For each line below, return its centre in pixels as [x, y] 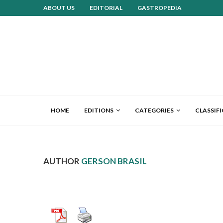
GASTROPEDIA [160, 8]
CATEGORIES [154, 110]
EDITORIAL [106, 8]
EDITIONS [99, 110]
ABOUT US [59, 8]
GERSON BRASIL [114, 161]
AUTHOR [62, 161]
